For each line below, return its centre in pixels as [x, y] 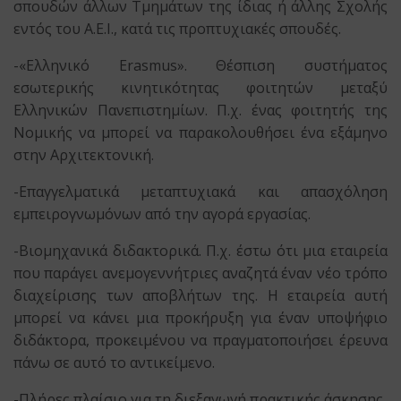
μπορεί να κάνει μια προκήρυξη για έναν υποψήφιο [200, 318]
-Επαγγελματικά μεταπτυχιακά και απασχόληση [200, 192]
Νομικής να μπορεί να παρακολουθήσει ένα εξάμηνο [200, 132]
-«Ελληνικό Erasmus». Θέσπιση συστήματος [200, 65]
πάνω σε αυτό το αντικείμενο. [115, 363]
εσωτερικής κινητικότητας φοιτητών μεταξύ [200, 88]
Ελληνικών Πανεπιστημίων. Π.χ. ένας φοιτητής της [200, 110]
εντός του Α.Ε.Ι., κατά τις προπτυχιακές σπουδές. [178, 29]
